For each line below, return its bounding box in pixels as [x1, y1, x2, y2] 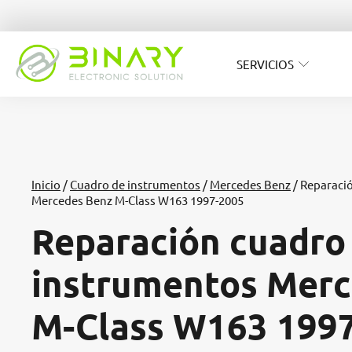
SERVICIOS [236, 56, 294, 71]
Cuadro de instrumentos [70, 177, 200, 192]
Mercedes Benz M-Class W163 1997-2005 [31, 192, 244, 208]
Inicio [31, 177, 60, 192]
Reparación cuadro [31, 219, 346, 264]
